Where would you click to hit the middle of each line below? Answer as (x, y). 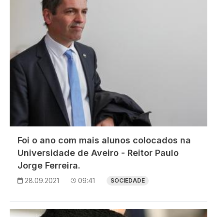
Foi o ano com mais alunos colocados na (104, 140)
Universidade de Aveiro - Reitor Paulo (98, 153)
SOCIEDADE (128, 181)
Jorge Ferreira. (49, 166)
